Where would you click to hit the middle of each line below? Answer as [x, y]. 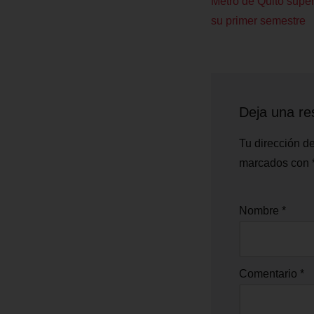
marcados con [275, 163]
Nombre [260, 210]
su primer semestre [258, 20]
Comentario [269, 273]
